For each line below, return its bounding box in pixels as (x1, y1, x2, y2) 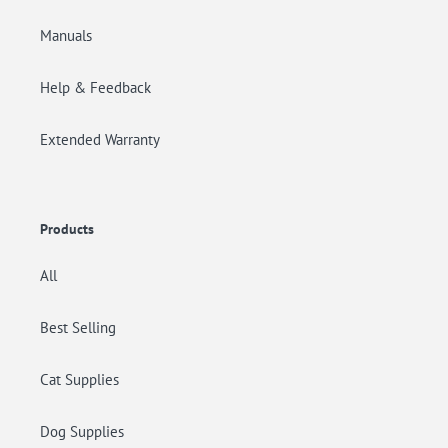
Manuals (40, 26, 92, 46)
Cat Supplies (40, 369, 119, 389)
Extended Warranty (40, 130, 160, 150)
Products (40, 220, 94, 239)
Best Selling (40, 317, 116, 337)
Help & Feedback (40, 78, 151, 98)
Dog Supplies (40, 421, 124, 441)
